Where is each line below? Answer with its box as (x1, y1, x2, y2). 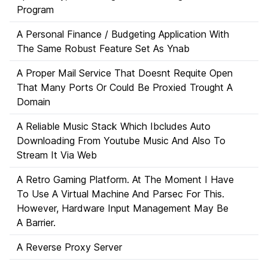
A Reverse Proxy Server (17, 241, 122, 253)
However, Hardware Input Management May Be (17, 202, 229, 214)
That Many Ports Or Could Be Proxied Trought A (17, 81, 233, 93)
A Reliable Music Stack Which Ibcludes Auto (17, 120, 211, 132)
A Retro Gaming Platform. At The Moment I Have (17, 173, 234, 185)
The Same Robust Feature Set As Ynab (17, 42, 190, 54)
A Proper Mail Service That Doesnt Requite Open (17, 67, 233, 79)
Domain (17, 96, 50, 108)
